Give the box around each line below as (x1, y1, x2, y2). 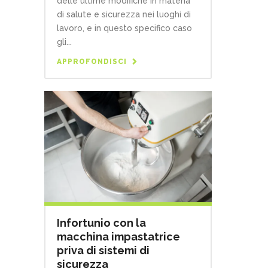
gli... (57, 36, 72, 47)
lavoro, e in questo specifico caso (57, 23, 192, 33)
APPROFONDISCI (57, 57, 127, 66)
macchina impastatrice (57, 230, 180, 243)
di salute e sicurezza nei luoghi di (57, 9, 191, 19)
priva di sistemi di (57, 244, 150, 257)
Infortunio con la (57, 217, 146, 230)
